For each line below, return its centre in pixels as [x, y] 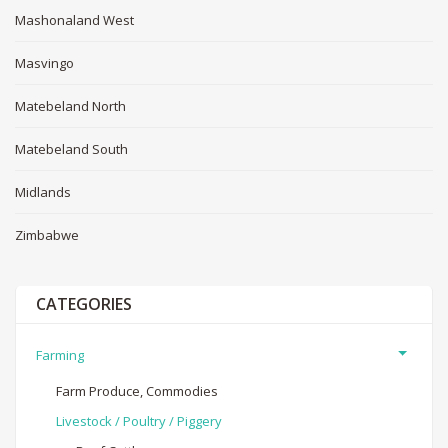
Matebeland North [70, 105]
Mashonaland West [74, 19]
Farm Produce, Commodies [137, 390]
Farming [60, 354]
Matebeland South [71, 148]
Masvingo [44, 62]
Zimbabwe [47, 234]
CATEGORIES [84, 303]
